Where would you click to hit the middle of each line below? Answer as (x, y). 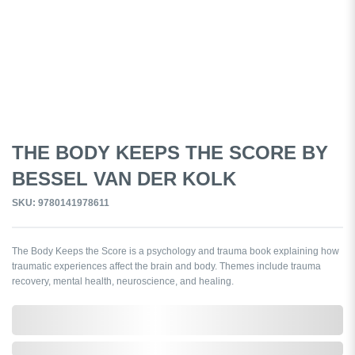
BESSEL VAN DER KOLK (124, 178)
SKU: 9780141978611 (61, 202)
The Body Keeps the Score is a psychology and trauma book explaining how (176, 251)
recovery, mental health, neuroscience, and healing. (123, 281)
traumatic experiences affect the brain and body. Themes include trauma (166, 266)
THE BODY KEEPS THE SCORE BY (170, 152)
